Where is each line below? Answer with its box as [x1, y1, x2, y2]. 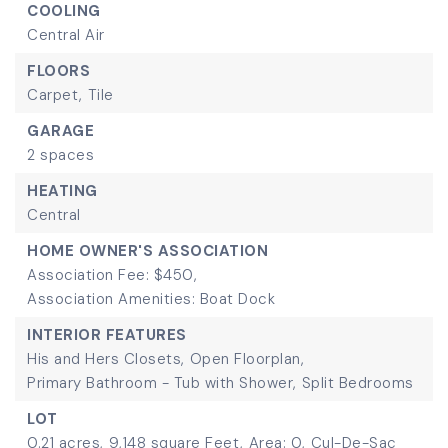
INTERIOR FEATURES [27, 325, 187, 345]
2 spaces [27, 145, 94, 165]
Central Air [27, 25, 105, 45]
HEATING [27, 181, 98, 201]
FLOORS [27, 61, 90, 81]
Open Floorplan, [189, 349, 304, 369]
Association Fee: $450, [27, 265, 197, 285]
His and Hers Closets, [27, 349, 185, 369]
